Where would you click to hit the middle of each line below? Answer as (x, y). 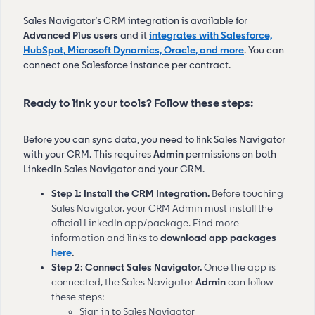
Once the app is (240, 267)
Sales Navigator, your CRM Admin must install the (162, 208)
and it (135, 35)
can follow (250, 282)
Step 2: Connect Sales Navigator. (128, 267)
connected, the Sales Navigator (123, 282)
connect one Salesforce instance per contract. (127, 65)
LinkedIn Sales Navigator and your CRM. (114, 169)
